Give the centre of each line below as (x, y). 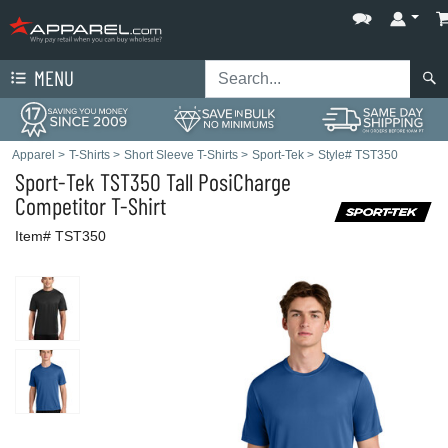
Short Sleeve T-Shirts (181, 155)
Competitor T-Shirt (90, 205)
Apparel (33, 155)
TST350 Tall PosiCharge (193, 181)
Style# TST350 (358, 155)
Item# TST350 (60, 236)
